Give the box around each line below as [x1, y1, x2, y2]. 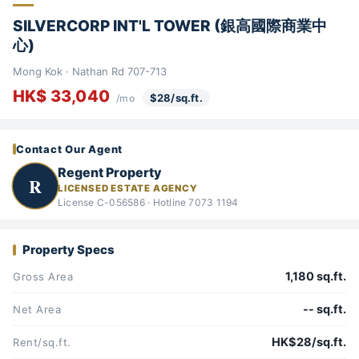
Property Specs [22, 242, 115, 258]
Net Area [13, 303, 62, 317]
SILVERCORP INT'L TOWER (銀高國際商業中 [13, 16, 327, 35]
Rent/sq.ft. [13, 336, 71, 349]
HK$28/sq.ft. [272, 335, 346, 350]
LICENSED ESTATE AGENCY [58, 182, 198, 194]
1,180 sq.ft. [285, 269, 346, 284]
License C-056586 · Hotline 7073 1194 [58, 196, 239, 208]
